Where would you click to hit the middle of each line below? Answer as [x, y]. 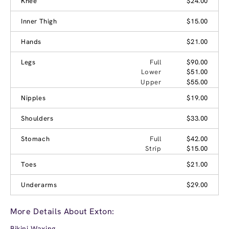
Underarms [39, 185]
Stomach [36, 139]
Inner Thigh [39, 21]
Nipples [33, 98]
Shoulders [37, 118]
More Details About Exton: [62, 211]
